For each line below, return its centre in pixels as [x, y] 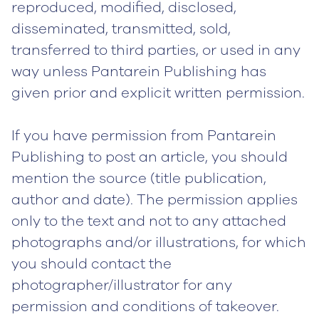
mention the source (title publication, [139, 178]
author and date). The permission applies [155, 200]
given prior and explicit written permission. [158, 93]
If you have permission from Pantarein [144, 136]
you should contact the [91, 264]
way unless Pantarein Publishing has [139, 72]
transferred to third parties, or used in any [156, 50]
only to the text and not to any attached [149, 221]
